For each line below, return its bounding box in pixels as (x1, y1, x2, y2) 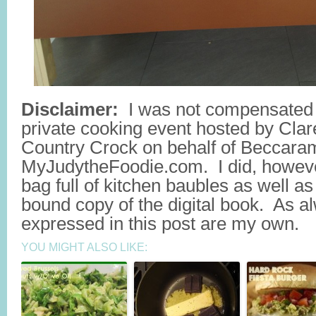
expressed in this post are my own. (21, 214, 299, 233)
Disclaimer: (21, 99, 119, 119)
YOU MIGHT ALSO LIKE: (21, 241, 147, 253)
